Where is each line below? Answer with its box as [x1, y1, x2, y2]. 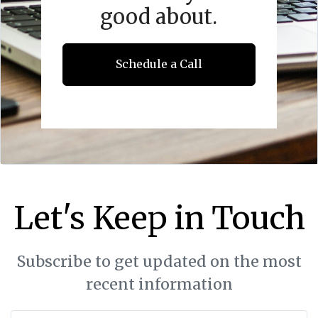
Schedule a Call [115, 56, 202, 71]
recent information [85, 274, 233, 294]
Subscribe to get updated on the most [16, 251, 302, 271]
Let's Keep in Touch [13, 198, 305, 238]
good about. [100, 4, 218, 30]
